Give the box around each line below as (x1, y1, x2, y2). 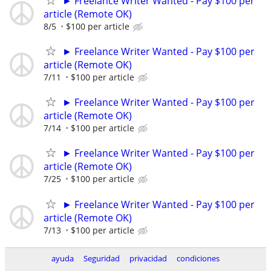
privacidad (129, 253, 167, 264)
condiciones (177, 253, 220, 264)
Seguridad (83, 253, 120, 264)
